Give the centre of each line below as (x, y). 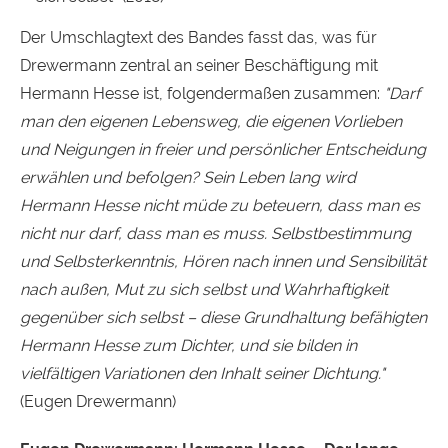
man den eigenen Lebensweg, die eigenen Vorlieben (211, 121)
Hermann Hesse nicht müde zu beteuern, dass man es (220, 205)
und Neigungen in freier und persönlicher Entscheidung (223, 149)
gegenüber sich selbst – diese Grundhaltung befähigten (223, 317)
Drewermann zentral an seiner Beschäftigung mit (199, 65)
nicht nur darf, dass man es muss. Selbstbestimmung (215, 233)
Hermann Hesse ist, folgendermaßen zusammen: (202, 93)
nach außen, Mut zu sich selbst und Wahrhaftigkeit (204, 289)
